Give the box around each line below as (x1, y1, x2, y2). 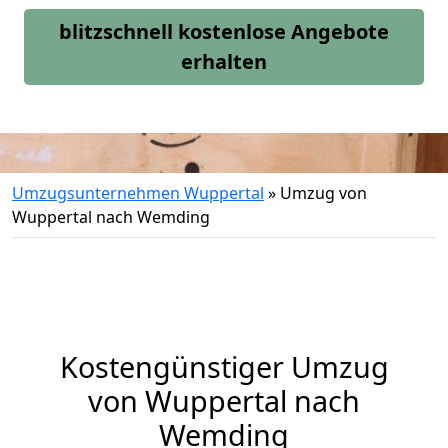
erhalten (181, 48, 267, 75)
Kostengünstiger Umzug (59, 347, 389, 386)
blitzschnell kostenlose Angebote (59, 18, 389, 45)
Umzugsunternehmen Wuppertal (12, 182, 264, 204)
